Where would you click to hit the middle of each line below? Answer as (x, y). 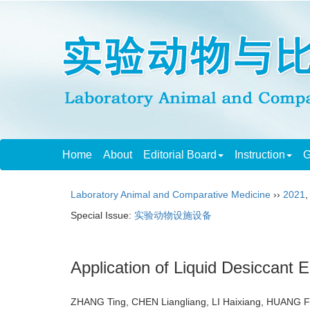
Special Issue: (102, 215)
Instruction (260, 155)
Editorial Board (180, 155)
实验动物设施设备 (173, 215)
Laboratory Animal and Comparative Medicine (171, 194)
